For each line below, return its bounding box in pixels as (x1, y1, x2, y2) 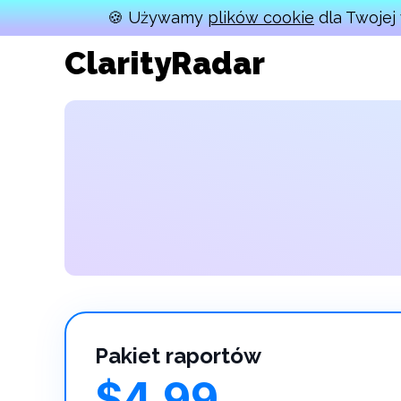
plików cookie (208, 8, 314, 27)
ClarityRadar (64, 45, 265, 81)
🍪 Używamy (107, 8, 208, 27)
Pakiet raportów (95, 343, 261, 369)
